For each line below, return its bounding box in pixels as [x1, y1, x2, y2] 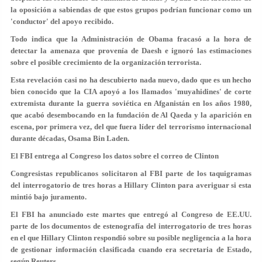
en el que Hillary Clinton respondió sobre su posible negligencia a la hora [11, 233, 251, 243]
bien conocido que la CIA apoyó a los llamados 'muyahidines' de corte [11, 87, 251, 96]
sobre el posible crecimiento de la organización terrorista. [11, 58, 201, 67]
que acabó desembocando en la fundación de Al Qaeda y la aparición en [11, 111, 251, 120]
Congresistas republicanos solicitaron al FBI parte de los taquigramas [11, 169, 251, 178]
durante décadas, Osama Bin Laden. [11, 134, 129, 143]
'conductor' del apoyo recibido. [11, 17, 113, 26]
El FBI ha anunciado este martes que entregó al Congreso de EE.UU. [11, 210, 251, 219]
